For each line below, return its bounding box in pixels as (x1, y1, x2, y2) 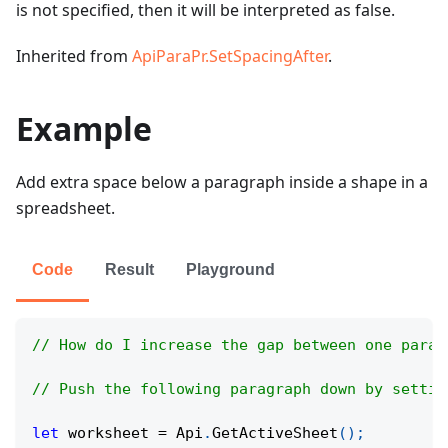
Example (16, 107, 152, 151)
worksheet (59, 424, 158, 443)
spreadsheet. (16, 197, 115, 220)
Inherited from (16, 45, 132, 68)
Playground (186, 261, 275, 279)
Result (105, 261, 154, 279)
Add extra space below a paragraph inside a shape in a (16, 171, 428, 194)
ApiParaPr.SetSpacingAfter (132, 45, 328, 68)
